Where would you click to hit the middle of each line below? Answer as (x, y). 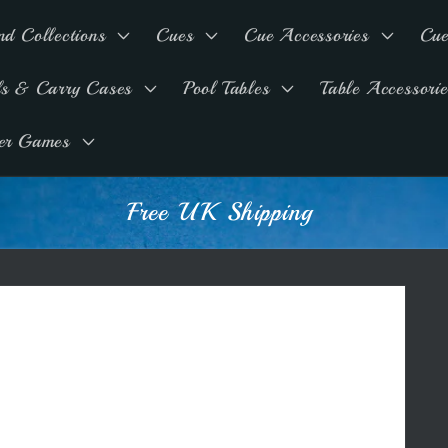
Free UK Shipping (239, 211)
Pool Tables (226, 87)
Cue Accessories (306, 34)
